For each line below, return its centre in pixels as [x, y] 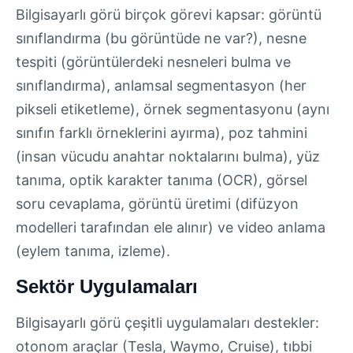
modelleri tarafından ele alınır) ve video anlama [171, 227]
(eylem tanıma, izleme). [93, 251]
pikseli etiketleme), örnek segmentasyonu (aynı [173, 109]
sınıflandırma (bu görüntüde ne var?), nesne [161, 38]
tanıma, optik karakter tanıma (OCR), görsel [162, 180]
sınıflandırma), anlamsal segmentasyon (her [161, 85]
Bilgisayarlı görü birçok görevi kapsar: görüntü [169, 14]
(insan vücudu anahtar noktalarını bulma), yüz [168, 156]
